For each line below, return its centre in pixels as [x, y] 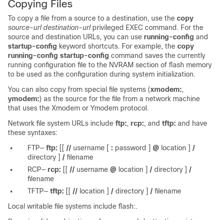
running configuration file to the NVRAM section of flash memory [110, 65]
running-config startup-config [58, 55]
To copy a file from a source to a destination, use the [92, 18]
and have [192, 123]
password [131, 148]
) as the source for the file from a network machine [120, 99]
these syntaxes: [33, 133]
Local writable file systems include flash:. [73, 206]
